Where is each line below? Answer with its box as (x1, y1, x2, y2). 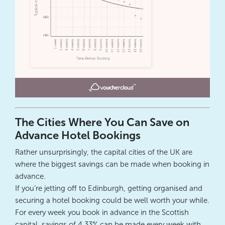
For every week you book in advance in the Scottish (15, 208, 189, 217)
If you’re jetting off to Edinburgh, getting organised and (15, 184, 202, 193)
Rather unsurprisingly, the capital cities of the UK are (15, 148, 192, 157)
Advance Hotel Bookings (15, 129, 141, 143)
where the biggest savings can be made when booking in (15, 160, 209, 169)
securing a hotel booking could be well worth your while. (15, 196, 209, 205)
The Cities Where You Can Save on (15, 116, 189, 130)
